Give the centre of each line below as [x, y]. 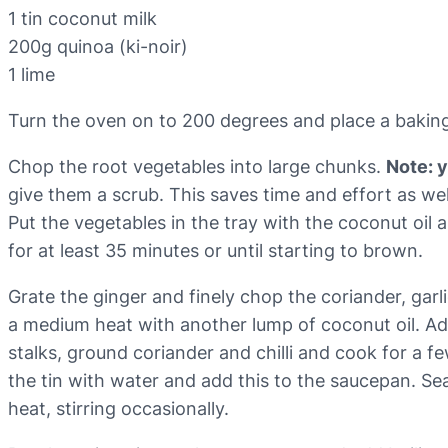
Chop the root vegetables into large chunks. [197, 167]
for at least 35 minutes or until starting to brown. [215, 251]
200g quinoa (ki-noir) [98, 47]
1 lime [31, 75]
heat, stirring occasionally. [118, 409]
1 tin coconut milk [82, 19]
